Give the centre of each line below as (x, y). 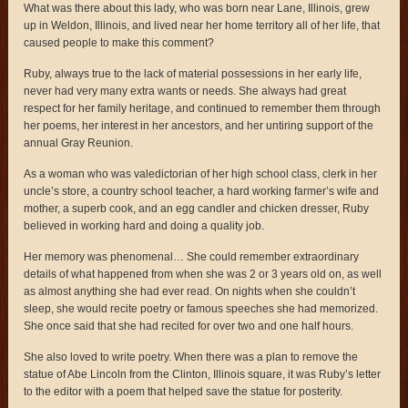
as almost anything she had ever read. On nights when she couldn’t (190, 291)
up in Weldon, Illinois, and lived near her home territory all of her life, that (202, 25)
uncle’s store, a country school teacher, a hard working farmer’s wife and (202, 191)
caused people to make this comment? (119, 42)
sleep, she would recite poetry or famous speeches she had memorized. (201, 308)
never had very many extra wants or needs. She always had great (185, 91)
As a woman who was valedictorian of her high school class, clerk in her (201, 173)
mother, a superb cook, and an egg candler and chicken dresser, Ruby (197, 208)
